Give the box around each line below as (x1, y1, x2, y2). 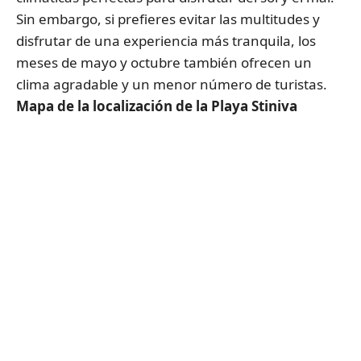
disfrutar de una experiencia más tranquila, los (16, 31, 316, 50)
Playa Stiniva (211, 96, 297, 115)
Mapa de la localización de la (16, 96, 211, 115)
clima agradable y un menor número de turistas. (16, 74, 327, 93)
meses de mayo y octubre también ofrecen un (16, 52, 312, 72)
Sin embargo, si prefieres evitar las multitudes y (16, 9, 320, 28)
